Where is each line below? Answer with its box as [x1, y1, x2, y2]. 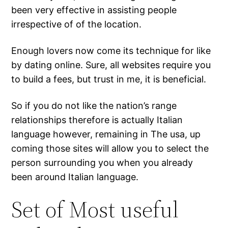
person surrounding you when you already [11, 157, 193, 168]
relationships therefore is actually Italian [11, 115, 183, 126]
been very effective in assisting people [11, 5, 177, 16]
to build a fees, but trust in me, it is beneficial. [11, 74, 207, 85]
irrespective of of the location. [11, 19, 142, 30]
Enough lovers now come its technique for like [11, 45, 211, 56]
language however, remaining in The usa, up [11, 129, 201, 140]
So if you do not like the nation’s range [11, 100, 177, 111]
